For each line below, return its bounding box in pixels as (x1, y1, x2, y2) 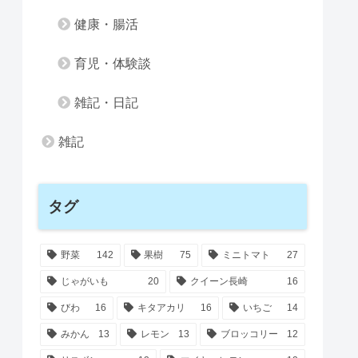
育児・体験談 (74, 56, 151, 70)
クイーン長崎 (189, 276, 248, 288)
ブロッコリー (220, 328, 278, 340)
